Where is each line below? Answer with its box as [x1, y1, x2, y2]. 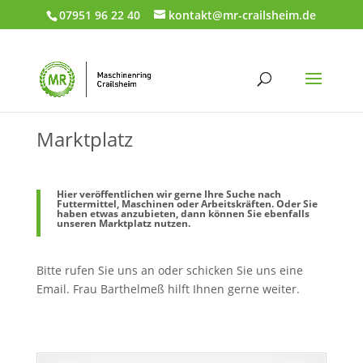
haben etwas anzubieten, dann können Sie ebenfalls [56, 207, 310, 220]
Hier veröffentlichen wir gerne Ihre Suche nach [56, 187, 281, 201]
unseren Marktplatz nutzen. [56, 216, 190, 230]
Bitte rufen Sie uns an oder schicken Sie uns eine [36, 263, 303, 278]
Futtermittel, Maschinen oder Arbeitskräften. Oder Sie [56, 197, 318, 211]
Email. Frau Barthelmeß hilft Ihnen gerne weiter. [36, 281, 300, 297]
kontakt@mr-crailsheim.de [169, 6, 317, 23]
